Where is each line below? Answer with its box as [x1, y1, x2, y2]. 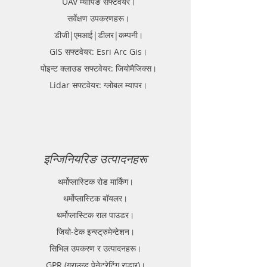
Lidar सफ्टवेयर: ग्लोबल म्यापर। [49, 79, 147, 91]
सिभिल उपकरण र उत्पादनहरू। [49, 243, 141, 254]
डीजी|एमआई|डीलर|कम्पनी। [54, 29, 143, 41]
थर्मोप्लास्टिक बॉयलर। [63, 193, 128, 204]
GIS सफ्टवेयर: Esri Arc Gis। [49, 46, 147, 58]
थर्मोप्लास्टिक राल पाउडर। [57, 209, 134, 221]
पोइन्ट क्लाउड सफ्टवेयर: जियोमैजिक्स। [40, 63, 157, 74]
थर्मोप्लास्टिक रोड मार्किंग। [57, 176, 133, 188]
